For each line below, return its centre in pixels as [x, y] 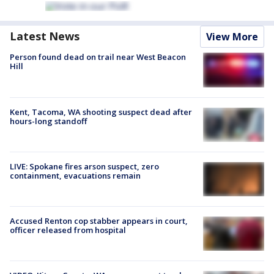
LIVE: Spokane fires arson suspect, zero [84, 166]
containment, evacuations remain [75, 175]
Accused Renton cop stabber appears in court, [99, 221]
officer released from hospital [68, 230]
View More [232, 37]
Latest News [45, 36]
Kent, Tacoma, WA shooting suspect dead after [101, 112]
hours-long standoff [48, 121]
